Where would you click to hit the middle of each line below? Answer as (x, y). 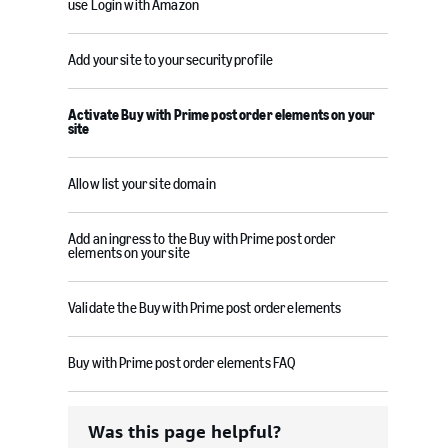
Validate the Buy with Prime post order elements (205, 308)
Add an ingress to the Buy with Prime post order (202, 239)
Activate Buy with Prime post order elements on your (222, 115)
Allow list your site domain (142, 184)
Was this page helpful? (184, 432)
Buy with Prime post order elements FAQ (182, 363)
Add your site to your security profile (171, 60)
